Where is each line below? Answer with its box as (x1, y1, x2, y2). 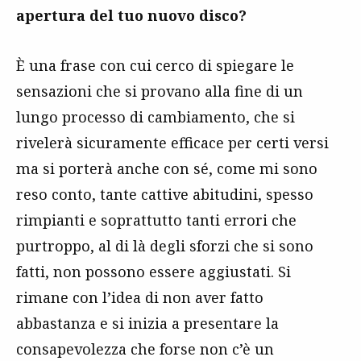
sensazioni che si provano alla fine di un (16, 81, 303, 101)
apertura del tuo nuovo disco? (16, 5, 247, 25)
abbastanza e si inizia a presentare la (16, 313, 279, 333)
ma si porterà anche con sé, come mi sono (16, 158, 317, 178)
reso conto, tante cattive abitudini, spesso (16, 184, 313, 204)
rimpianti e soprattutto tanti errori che (16, 210, 297, 230)
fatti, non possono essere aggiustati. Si (16, 261, 291, 281)
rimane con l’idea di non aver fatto (16, 287, 263, 307)
